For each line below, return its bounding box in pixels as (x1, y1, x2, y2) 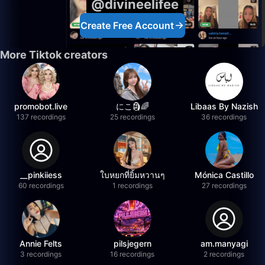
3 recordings (20, 250, 62, 258)
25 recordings (109, 112, 155, 121)
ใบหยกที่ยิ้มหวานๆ (99, 170, 165, 180)
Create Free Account (80, 20, 174, 31)
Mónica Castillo (194, 170, 254, 180)
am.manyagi (200, 238, 248, 248)
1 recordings (112, 181, 153, 190)
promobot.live (14, 101, 68, 111)
